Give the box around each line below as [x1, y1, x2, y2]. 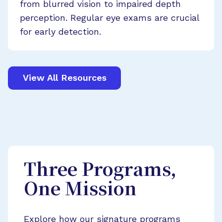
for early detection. [20, 26, 101, 37]
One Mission [24, 180, 137, 200]
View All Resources [22, 72, 107, 83]
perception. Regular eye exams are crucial [20, 12, 199, 23]
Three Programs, [24, 161, 176, 181]
